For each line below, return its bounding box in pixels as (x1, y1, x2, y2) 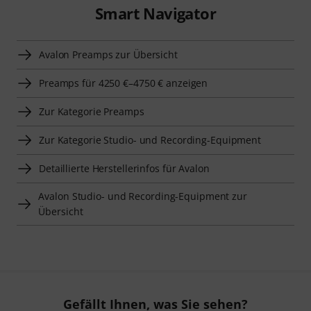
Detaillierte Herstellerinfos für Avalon (39, 162, 210, 176)
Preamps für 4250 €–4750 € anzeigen (39, 76, 208, 90)
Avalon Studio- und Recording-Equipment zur (38, 190, 247, 203)
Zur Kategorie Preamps (39, 105, 144, 119)
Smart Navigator (94, 3, 216, 24)
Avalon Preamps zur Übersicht (39, 48, 178, 62)
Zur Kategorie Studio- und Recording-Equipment (39, 133, 262, 147)
